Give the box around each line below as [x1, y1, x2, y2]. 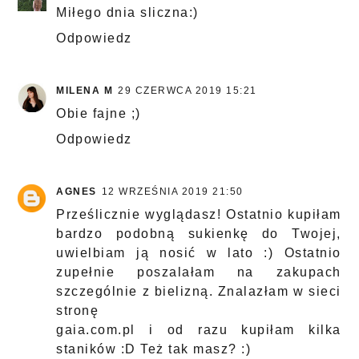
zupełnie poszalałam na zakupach [56, 265, 341, 280]
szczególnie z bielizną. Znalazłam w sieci [56, 284, 341, 299]
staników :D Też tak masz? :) [56, 342, 252, 357]
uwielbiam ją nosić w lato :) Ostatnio [56, 246, 341, 260]
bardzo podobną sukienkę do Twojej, [56, 227, 341, 241]
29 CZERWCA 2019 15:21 [118, 85, 257, 97]
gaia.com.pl [56, 323, 135, 337]
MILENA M [56, 85, 114, 97]
